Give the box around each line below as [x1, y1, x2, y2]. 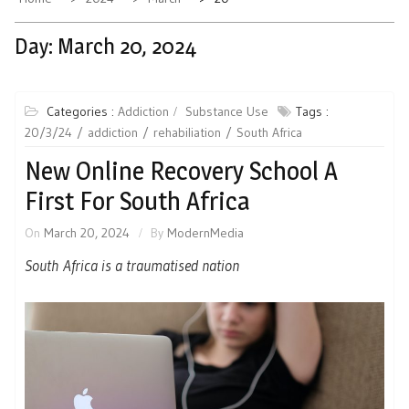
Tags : [296, 103, 329, 121]
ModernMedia [167, 225, 244, 242]
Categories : [47, 103, 118, 121]
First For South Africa [25, 185, 250, 217]
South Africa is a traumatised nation [25, 256, 239, 276]
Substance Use [185, 103, 268, 121]
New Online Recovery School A [25, 155, 338, 187]
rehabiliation [153, 124, 221, 142]
